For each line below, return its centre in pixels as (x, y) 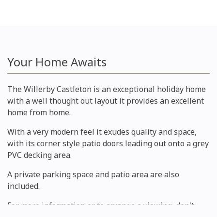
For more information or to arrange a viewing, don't (101, 206)
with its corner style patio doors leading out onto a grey (108, 144)
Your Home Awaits (57, 62)
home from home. (39, 113)
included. (23, 186)
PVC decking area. (39, 155)
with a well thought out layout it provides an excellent (106, 101)
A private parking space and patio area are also (93, 175)
